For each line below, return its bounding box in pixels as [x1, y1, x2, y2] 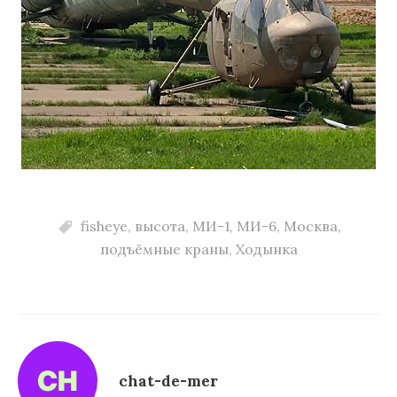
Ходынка [235, 240, 298, 259]
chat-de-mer [119, 370, 218, 391]
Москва [284, 217, 338, 236]
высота [135, 217, 185, 236]
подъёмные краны [99, 240, 229, 259]
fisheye [81, 217, 128, 236]
